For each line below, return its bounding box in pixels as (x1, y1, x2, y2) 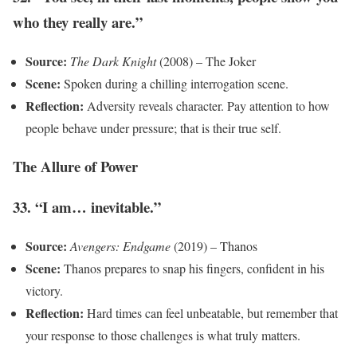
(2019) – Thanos (171, 237, 257, 254)
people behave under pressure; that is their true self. (25, 119, 281, 136)
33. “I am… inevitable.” (13, 196, 161, 218)
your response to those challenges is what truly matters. (25, 326, 300, 343)
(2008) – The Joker (156, 52, 256, 69)
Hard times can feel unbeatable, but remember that (84, 304, 338, 321)
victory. (25, 281, 63, 299)
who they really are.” (13, 10, 143, 33)
